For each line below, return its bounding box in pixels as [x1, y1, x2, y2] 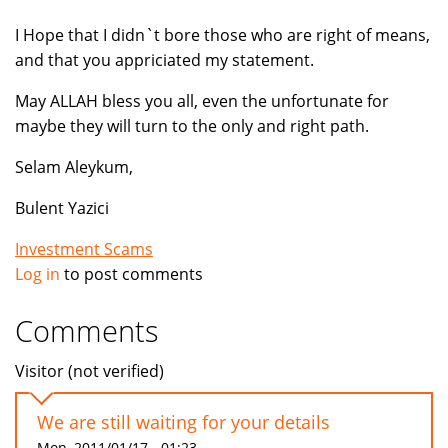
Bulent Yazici [15, 197, 109, 220]
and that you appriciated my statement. [15, 49, 314, 72]
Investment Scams [15, 238, 153, 261]
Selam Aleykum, [15, 156, 133, 179]
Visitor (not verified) [15, 360, 164, 383]
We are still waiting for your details [37, 410, 330, 435]
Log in [15, 263, 60, 286]
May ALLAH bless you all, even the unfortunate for [15, 90, 389, 113]
